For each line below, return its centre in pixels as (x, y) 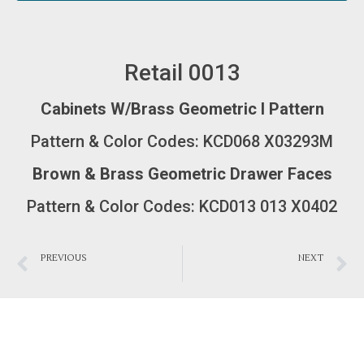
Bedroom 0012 (298, 270)
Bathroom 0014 (67, 270)
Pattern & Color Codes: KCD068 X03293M (182, 142)
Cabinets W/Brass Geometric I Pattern (182, 109)
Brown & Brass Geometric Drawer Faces (182, 174)
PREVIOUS (64, 258)
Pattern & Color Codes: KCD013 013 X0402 (182, 207)
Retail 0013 (182, 73)
